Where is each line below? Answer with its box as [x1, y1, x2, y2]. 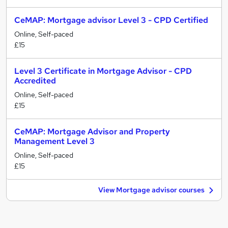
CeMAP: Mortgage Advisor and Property [14, 126, 170, 137]
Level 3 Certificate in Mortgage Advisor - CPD [14, 66, 192, 76]
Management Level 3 [14, 136, 95, 147]
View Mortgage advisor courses [98, 185, 205, 194]
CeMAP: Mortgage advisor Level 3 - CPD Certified [14, 15, 208, 25]
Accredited [14, 75, 56, 86]
